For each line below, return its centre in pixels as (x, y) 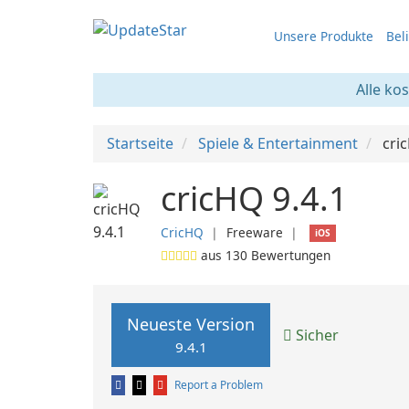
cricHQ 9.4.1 (254, 199)
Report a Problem (219, 385)
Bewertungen (289, 255)
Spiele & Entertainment (278, 143)
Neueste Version (191, 324)
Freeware (255, 232)
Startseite (140, 143)
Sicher (315, 335)
